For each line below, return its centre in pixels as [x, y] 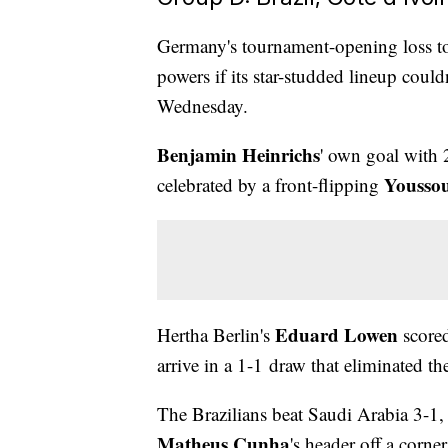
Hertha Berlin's [216, 335]
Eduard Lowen [336, 335]
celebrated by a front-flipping [270, 185]
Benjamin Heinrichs [238, 155]
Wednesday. [202, 106]
